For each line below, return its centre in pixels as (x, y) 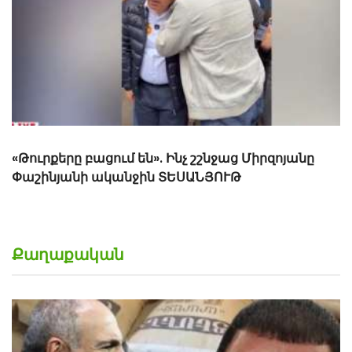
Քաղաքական (68, 255)
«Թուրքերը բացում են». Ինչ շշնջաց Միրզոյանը (163, 159)
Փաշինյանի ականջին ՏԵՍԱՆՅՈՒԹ (126, 178)
